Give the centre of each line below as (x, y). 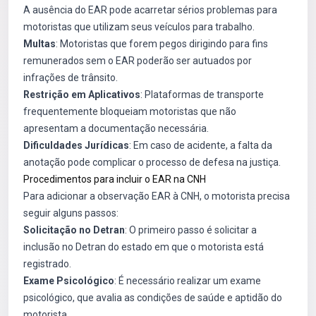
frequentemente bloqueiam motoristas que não (130, 111)
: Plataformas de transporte (202, 95)
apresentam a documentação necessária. (116, 128)
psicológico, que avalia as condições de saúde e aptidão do (153, 298)
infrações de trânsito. (71, 78)
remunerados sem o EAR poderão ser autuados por (138, 61)
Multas (39, 44)
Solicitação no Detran (74, 230)
